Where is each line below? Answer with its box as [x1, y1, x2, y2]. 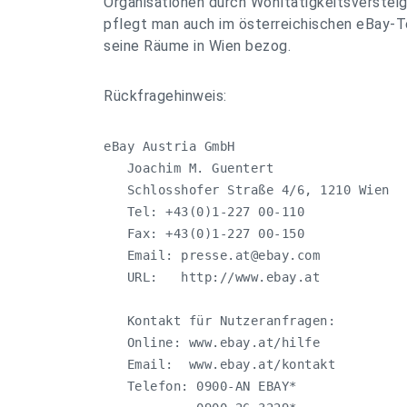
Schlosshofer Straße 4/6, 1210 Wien [104, 183, 390, 197]
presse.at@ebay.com [181, 248, 320, 263]
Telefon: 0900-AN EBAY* [104, 379, 297, 393]
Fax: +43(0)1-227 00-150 [104, 226, 304, 241]
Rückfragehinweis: [104, 87, 227, 104]
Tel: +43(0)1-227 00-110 [104, 204, 304, 219]
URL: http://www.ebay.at [104, 270, 320, 284]
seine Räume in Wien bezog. [104, 37, 291, 55]
